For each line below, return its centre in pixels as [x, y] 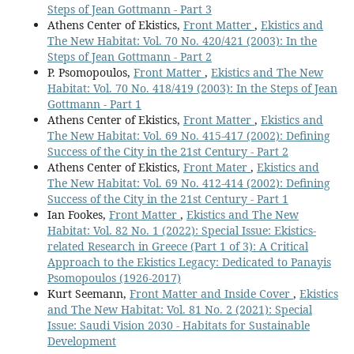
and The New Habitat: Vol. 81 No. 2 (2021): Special [179, 310]
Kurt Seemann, [88, 294]
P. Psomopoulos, [90, 73]
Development [81, 341]
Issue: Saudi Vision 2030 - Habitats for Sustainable [178, 326]
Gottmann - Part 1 [94, 104]
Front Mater [217, 168]
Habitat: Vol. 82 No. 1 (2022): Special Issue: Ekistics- [181, 231]
